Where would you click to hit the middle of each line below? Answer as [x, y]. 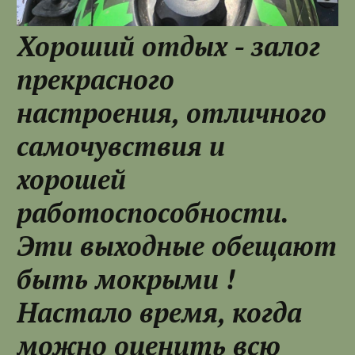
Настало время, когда [159, 313]
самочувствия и [121, 147]
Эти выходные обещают [177, 246]
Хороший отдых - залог [168, 47]
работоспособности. [153, 213]
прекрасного [95, 80]
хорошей [71, 180]
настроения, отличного [172, 113]
